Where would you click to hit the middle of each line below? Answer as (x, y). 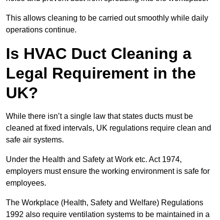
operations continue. (41, 30)
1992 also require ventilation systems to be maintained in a (108, 215)
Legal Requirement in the (101, 73)
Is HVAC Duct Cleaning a (99, 54)
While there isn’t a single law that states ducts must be (99, 116)
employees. (26, 183)
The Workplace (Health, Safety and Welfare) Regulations (105, 203)
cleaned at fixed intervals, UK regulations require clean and (109, 128)
